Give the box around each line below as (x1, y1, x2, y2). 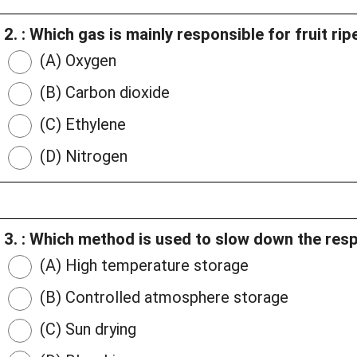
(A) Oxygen (36, 51, 116, 71)
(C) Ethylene (36, 115, 126, 135)
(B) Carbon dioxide (36, 83, 170, 103)
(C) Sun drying (36, 320, 136, 339)
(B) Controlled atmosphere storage (36, 288, 288, 308)
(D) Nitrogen (36, 147, 127, 167)
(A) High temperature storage (36, 256, 249, 276)
